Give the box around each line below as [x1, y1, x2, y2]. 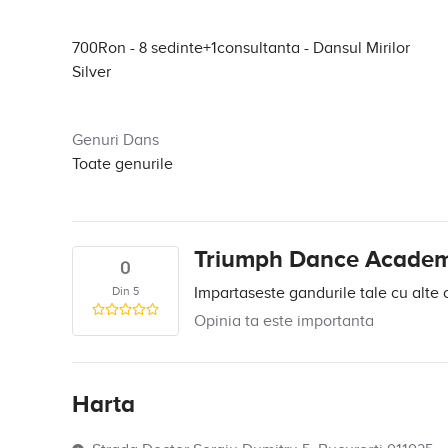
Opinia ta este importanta [193, 312, 374, 331]
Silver [72, 63, 111, 82]
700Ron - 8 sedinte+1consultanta [72, 39, 304, 58]
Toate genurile [72, 155, 173, 174]
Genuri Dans [72, 131, 159, 150]
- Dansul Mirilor [304, 39, 410, 58]
